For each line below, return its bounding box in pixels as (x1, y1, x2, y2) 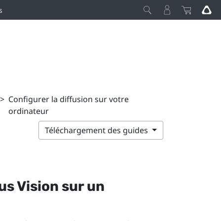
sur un (58, 178, 105, 194)
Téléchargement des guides (45, 124, 150, 136)
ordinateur (8, 105, 49, 116)
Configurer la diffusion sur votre (8, 93, 129, 105)
